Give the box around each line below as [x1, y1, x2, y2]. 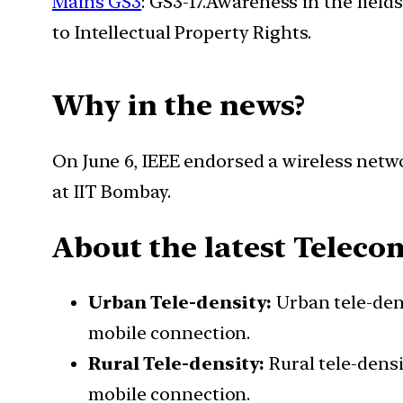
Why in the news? [52, 88, 313, 123]
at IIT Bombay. [52, 180, 171, 202]
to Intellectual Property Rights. [52, 21, 311, 43]
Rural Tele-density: [88, 353, 269, 375]
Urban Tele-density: [88, 291, 276, 314]
